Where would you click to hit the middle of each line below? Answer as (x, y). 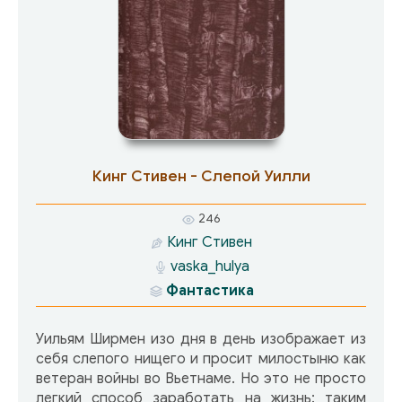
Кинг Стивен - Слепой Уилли (201, 177)
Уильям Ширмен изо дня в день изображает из (201, 339)
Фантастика (210, 290)
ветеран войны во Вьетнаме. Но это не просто (201, 378)
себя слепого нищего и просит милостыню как (201, 358)
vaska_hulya (210, 266)
